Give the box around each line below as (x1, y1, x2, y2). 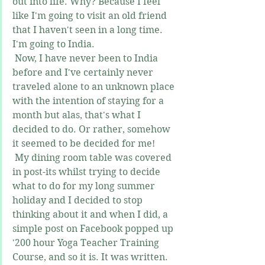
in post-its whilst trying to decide (12, 166, 163, 178)
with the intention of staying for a (12, 95, 166, 107)
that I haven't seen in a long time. (12, 24, 165, 36)
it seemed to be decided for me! (12, 138, 157, 150)
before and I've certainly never (12, 67, 156, 79)
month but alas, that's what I (12, 109, 143, 121)
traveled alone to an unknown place (12, 81, 177, 93)
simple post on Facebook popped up (12, 223, 176, 235)
